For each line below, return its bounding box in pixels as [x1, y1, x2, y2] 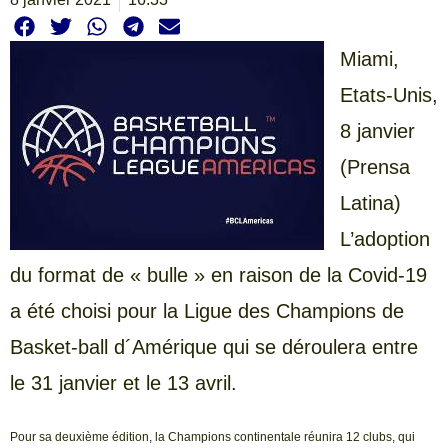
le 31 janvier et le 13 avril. [10, 372, 237, 395]
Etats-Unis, [340, 84, 438, 107]
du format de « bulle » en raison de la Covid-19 [10, 264, 427, 287]
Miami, [340, 48, 399, 71]
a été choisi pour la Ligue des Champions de [10, 300, 404, 323]
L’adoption [340, 228, 430, 251]
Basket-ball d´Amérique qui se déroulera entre [10, 336, 418, 359]
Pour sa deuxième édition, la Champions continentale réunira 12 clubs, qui [10, 429, 415, 444]
